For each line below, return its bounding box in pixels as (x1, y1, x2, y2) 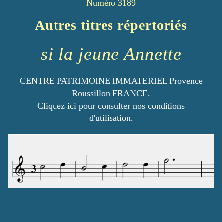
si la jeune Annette (40, 44, 182, 64)
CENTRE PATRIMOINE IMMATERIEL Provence (19, 76, 203, 86)
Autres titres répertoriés (35, 17, 187, 33)
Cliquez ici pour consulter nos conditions (37, 101, 185, 111)
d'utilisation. (89, 113, 133, 123)
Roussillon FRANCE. (72, 88, 150, 99)
